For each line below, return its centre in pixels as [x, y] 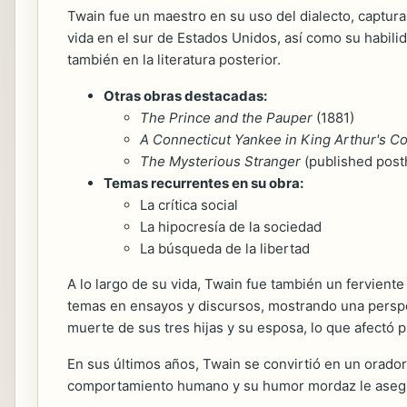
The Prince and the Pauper [226, 118]
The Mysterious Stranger [220, 161]
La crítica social [189, 205]
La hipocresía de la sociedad [231, 227]
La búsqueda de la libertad [225, 248]
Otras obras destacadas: [185, 96]
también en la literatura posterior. [174, 60]
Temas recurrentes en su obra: [203, 183]
